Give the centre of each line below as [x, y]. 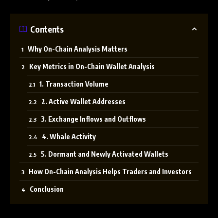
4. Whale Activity [69, 136]
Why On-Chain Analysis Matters [78, 49]
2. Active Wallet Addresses [83, 101]
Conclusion [47, 189]
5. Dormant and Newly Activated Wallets [105, 154]
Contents [47, 29]
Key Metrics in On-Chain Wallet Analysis [92, 66]
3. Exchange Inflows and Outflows [93, 119]
